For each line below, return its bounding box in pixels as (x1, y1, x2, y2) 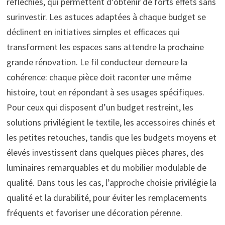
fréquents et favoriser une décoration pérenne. (6, 206, 182, 218)
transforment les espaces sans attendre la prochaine (6, 41, 204, 53)
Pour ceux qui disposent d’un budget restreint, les (6, 101, 193, 113)
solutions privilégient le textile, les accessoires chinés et (6, 116, 215, 128)
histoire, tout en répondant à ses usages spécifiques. (6, 86, 204, 98)
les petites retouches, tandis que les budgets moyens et (6, 131, 216, 143)
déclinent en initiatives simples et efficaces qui (6, 26, 180, 38)
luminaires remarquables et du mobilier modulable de (6, 161, 206, 173)
